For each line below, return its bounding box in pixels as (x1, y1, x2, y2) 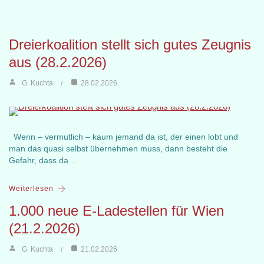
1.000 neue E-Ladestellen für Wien (9, 203, 224, 219)
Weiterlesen (9, 184, 54, 193)
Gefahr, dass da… (9, 156, 77, 166)
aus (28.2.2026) (9, 54, 107, 71)
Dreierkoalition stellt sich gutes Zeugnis (9, 37, 251, 53)
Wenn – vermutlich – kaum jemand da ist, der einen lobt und (9, 132, 238, 142)
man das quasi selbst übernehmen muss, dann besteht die (9, 144, 227, 154)
